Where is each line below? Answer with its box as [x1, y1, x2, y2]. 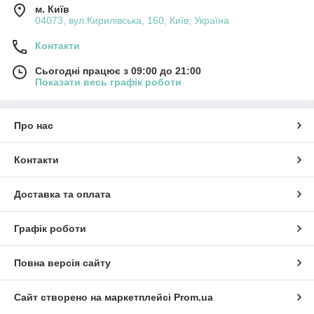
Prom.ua [174, 292, 213, 303]
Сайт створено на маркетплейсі [14, 292, 174, 303]
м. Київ [35, 4, 69, 15]
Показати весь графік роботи [35, 76, 182, 88]
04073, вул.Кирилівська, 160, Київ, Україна [35, 15, 229, 27]
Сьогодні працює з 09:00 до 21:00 [35, 65, 201, 77]
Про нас [14, 120, 53, 132]
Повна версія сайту [14, 257, 111, 269]
